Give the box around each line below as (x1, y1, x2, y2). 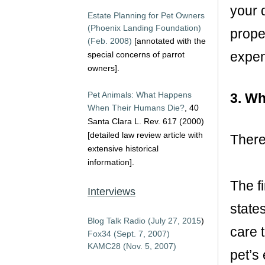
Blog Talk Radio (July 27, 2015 (88, 216, 201, 225)
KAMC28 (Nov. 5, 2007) (88, 241, 176, 251)
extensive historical (88, 144, 159, 153)
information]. (88, 157, 134, 167)
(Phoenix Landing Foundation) (88, 23, 201, 33)
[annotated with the (132, 36, 206, 46)
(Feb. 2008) (88, 36, 132, 46)
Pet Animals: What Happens (88, 90, 192, 99)
